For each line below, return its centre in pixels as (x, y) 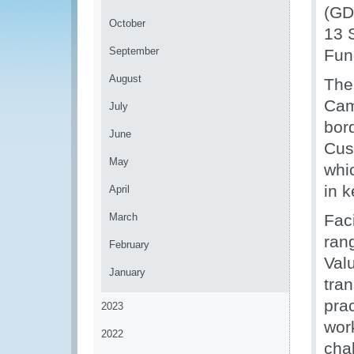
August (125, 79)
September (134, 51)
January (127, 272)
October (127, 23)
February (129, 245)
